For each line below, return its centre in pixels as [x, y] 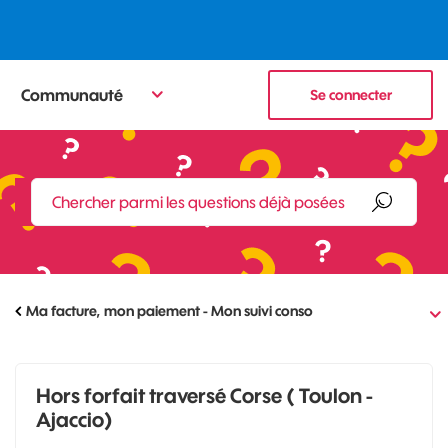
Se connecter [350, 95]
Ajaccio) [74, 419]
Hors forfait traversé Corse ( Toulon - [204, 395]
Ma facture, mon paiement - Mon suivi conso [169, 311]
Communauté [72, 94]
